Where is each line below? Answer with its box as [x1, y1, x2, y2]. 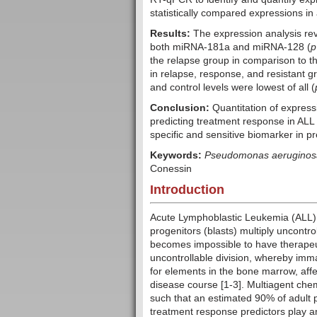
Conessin [150, 163, 192, 175]
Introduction [150, 183, 224, 197]
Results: [150, 28, 190, 40]
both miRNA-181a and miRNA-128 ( [150, 41, 311, 53]
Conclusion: [150, 102, 209, 114]
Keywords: [150, 149, 202, 161]
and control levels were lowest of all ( [150, 81, 315, 93]
